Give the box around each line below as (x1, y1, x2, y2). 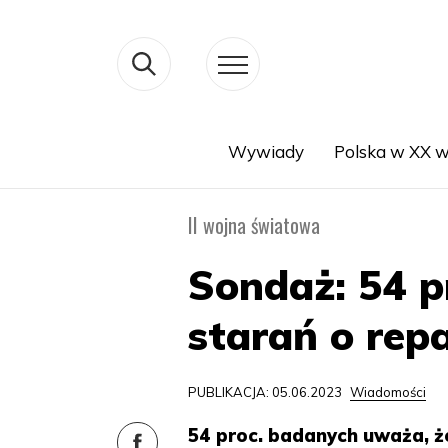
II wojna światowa (188, 210, 321, 240)
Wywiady (227, 141, 304, 162)
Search (94, 166, 141, 185)
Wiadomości (350, 384, 427, 400)
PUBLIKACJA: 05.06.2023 (188, 384, 346, 400)
